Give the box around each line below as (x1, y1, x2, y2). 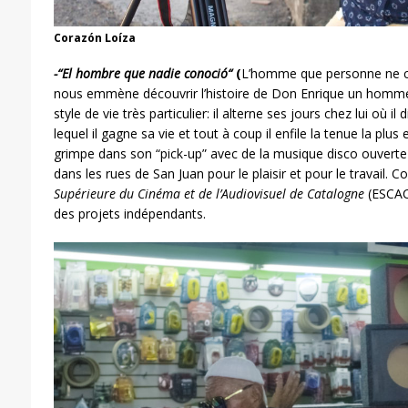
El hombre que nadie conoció (61, 64, 228, 82)
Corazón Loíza (53, 29, 136, 46)
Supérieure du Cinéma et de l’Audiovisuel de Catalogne (53, 184, 364, 202)
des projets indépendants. (53, 204, 206, 222)
